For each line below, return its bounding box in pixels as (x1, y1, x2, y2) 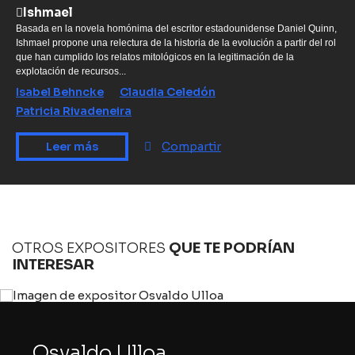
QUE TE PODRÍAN (169, 239, 295, 257)
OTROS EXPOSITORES (12, 239, 166, 257)
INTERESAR (12, 256, 94, 273)
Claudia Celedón (120, 85, 216, 99)
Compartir (162, 139, 221, 154)
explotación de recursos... (16, 66, 126, 77)
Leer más (46, 139, 98, 154)
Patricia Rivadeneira (16, 104, 132, 118)
